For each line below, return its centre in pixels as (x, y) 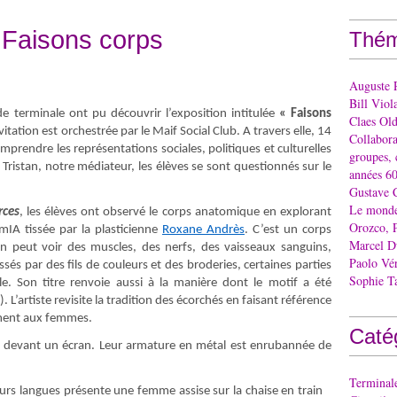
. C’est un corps (288, 230)
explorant (306, 212)
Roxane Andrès (203, 230)
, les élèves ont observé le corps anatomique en (148, 212)
